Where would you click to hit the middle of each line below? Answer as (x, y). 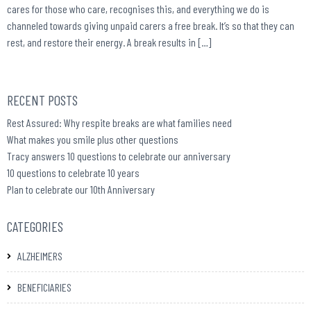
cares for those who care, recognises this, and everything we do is (138, 8)
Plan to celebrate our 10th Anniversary (81, 189)
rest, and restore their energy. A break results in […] (109, 42)
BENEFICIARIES (44, 287)
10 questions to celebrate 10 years (73, 172)
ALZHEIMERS (40, 255)
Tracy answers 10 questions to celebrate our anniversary (119, 155)
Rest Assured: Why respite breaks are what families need (119, 122)
